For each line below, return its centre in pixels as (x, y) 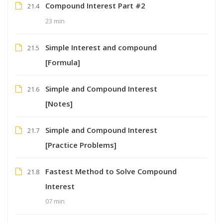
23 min (55, 21)
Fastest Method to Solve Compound (111, 171)
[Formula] (63, 62)
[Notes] (59, 103)
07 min (55, 201)
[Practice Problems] (81, 145)
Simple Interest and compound (101, 47)
